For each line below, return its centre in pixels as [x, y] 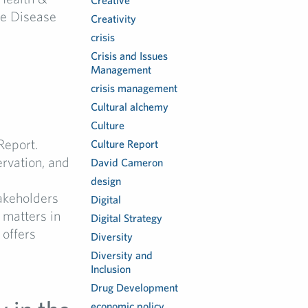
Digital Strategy [127, 218]
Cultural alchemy [130, 107]
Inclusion [111, 269]
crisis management [134, 88]
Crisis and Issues [130, 56]
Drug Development [135, 287]
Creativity [114, 19]
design [106, 181]
